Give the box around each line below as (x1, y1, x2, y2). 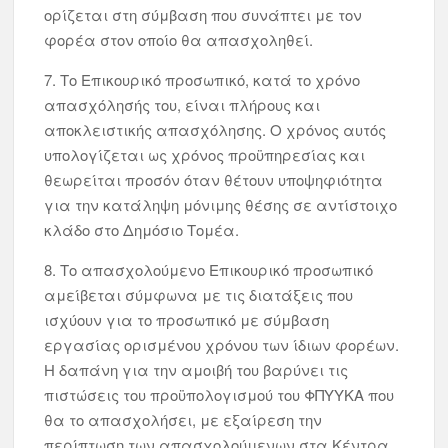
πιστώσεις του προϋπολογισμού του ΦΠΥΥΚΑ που (44, 384, 395, 405)
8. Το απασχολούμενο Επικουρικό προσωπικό (44, 259, 374, 280)
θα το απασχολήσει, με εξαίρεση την (44, 409, 323, 430)
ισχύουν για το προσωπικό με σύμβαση (44, 309, 330, 330)
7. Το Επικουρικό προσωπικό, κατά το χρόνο (44, 69, 361, 90)
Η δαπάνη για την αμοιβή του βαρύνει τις (44, 359, 349, 380)
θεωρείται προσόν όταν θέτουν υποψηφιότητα (44, 169, 384, 190)
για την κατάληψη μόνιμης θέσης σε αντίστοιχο (44, 194, 398, 215)
